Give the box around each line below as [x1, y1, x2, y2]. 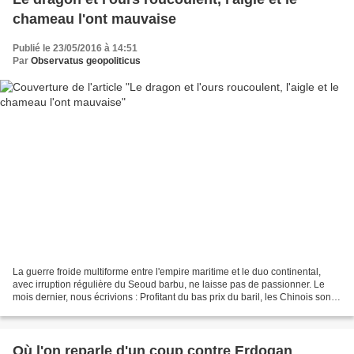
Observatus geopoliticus [31, 55, 141, 66]
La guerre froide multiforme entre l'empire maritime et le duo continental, [13, 266, 321, 278]
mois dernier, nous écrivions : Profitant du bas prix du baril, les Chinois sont [13, 292, 333, 303]
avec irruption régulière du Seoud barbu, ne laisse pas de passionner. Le [13, 279, 325, 291]
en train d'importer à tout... [13, 304, 123, 316]
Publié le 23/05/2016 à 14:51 [13, 42, 137, 54]
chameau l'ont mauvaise [13, 10, 176, 27]
